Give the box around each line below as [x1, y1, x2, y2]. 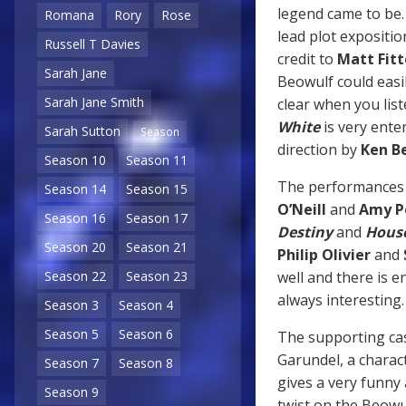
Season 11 [126, 151, 188, 169]
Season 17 [126, 209, 188, 227]
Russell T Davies [44, 35, 140, 53]
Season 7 [44, 354, 99, 372]
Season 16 [44, 209, 106, 227]
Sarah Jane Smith [44, 93, 144, 111]
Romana [44, 6, 94, 24]
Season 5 [44, 325, 99, 343]
